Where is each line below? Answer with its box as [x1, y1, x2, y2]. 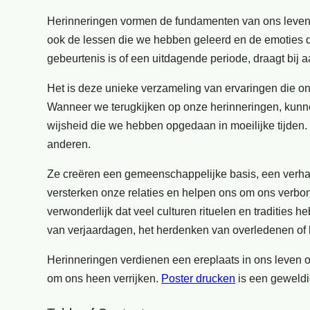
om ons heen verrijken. [47, 272, 161, 285]
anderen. [47, 138, 91, 151]
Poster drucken [161, 272, 235, 285]
